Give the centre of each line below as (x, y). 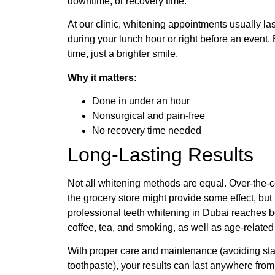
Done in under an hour (141, 101)
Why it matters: (102, 77)
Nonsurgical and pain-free (149, 116)
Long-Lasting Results (161, 155)
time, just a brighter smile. (123, 54)
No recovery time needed (147, 131)
